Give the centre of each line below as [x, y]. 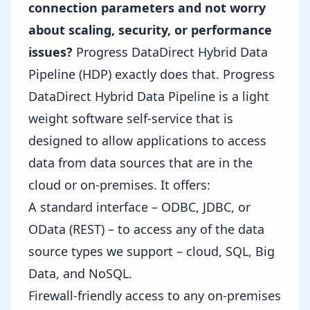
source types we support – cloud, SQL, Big [152, 251]
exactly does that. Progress [193, 74]
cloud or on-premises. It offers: [119, 185]
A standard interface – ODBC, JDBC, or [139, 207]
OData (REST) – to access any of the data [146, 229]
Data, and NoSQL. [80, 273]
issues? [52, 52]
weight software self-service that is [131, 118]
